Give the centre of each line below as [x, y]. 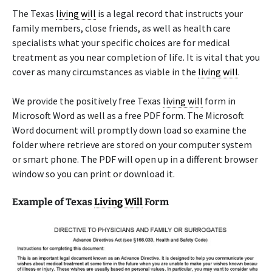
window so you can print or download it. [93, 174]
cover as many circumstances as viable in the [105, 72]
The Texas [34, 13]
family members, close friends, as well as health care [121, 28]
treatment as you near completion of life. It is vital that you [136, 57]
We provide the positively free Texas [87, 101]
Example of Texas [53, 202]
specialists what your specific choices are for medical [121, 42]
